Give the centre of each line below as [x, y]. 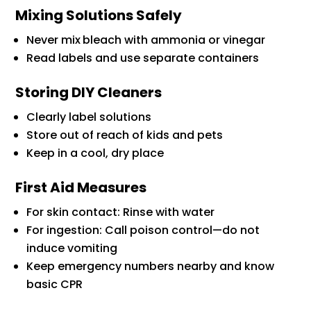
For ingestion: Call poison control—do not [143, 230]
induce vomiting [72, 249]
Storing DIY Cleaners [89, 93]
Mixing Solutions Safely [99, 16]
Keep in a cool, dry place [95, 153]
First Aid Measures [81, 188]
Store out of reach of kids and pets [125, 135]
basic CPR [55, 285]
